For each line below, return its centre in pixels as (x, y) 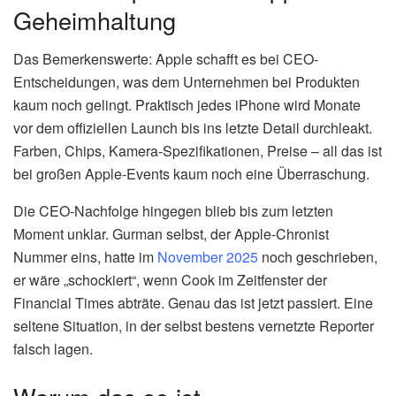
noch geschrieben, (318, 257)
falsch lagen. (53, 349)
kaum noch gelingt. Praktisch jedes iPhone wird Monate (187, 105)
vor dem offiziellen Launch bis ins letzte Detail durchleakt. (193, 128)
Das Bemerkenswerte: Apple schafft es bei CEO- (166, 59)
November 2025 (208, 257)
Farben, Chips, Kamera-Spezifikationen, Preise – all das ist (198, 151)
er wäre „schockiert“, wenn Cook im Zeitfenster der (170, 280)
